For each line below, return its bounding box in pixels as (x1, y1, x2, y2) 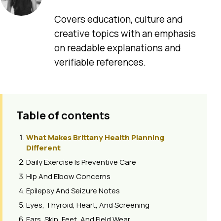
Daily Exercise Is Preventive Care (26, 156, 136, 167)
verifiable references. (54, 55, 146, 69)
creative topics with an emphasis (54, 27, 196, 40)
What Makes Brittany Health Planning (26, 132, 164, 143)
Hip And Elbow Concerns (26, 171, 110, 182)
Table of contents (16, 108, 110, 123)
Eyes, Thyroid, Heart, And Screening (26, 199, 149, 210)
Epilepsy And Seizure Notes (26, 185, 120, 196)
